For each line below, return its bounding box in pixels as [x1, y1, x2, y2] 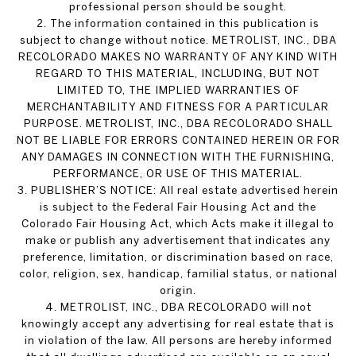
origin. [160, 284, 196, 297]
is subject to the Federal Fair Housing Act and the [40, 200, 316, 214]
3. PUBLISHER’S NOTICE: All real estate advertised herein [17, 184, 339, 197]
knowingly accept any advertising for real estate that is [21, 317, 335, 331]
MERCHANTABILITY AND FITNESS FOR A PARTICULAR [27, 100, 329, 114]
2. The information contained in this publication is [37, 17, 319, 30]
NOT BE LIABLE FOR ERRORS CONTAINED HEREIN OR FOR [16, 133, 340, 147]
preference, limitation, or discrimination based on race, [22, 250, 334, 264]
